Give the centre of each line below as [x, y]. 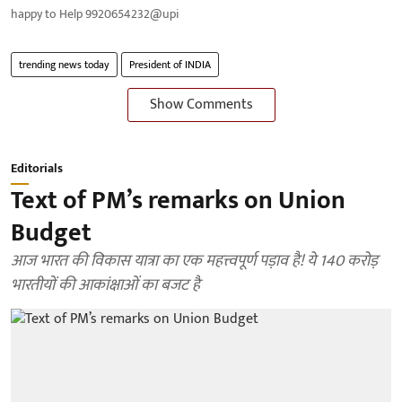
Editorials [37, 168]
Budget [51, 232]
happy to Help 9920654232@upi [96, 13]
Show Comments [201, 104]
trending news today [64, 64]
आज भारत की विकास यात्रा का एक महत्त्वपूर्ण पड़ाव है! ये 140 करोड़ [194, 261]
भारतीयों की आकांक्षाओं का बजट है [105, 285]
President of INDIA [170, 64]
